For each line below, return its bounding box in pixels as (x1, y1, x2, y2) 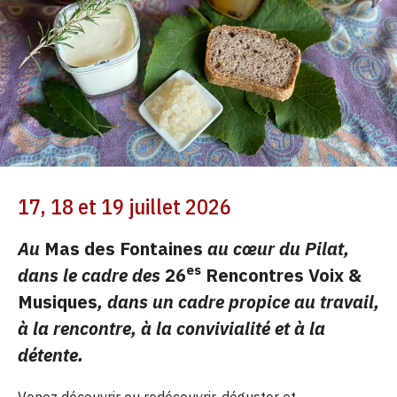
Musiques (18, 290, 97, 314)
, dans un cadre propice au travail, (97, 290, 379, 314)
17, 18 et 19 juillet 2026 (18, 192, 231, 221)
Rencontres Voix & (201, 263, 362, 287)
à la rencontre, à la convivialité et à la (18, 316, 325, 340)
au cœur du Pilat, (207, 237, 349, 261)
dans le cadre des (18, 263, 165, 287)
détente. (18, 343, 83, 367)
